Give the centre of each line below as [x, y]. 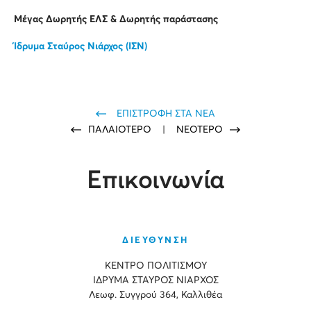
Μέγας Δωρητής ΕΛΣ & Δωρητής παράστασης [116, 20]
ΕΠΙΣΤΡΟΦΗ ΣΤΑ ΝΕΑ [166, 114]
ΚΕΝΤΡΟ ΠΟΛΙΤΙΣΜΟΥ [155, 266]
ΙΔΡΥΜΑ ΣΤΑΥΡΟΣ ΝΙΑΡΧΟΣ [155, 281]
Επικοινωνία [155, 182]
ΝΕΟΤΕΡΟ [200, 130]
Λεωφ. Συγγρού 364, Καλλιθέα [155, 295]
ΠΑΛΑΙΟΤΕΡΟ [121, 130]
